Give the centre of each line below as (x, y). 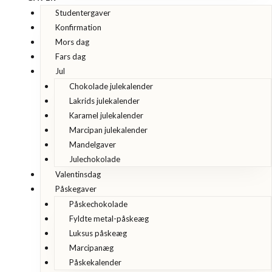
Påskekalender (95, 262)
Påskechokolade (98, 204)
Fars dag (70, 56)
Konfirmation (78, 27)
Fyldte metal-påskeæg (109, 219)
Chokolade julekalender (111, 86)
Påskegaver (76, 189)
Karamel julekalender (106, 115)
